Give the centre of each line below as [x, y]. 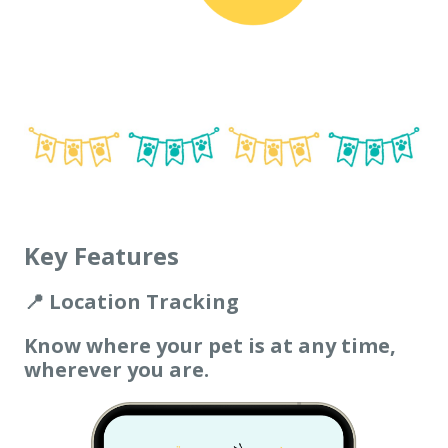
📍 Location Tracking [131, 302]
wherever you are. [116, 370]
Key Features [101, 256]
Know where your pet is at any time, [210, 346]
